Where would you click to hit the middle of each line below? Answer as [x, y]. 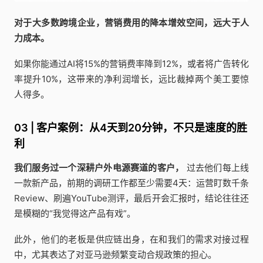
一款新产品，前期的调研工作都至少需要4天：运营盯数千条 [131, 183]
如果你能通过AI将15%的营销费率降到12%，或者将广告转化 [131, 63]
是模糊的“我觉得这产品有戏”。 [75, 213]
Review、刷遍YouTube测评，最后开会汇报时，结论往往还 [131, 198]
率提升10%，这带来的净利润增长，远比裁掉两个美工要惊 [131, 79]
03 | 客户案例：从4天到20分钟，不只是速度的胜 [131, 127]
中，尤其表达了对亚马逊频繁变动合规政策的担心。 [115, 254]
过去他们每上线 [217, 167]
